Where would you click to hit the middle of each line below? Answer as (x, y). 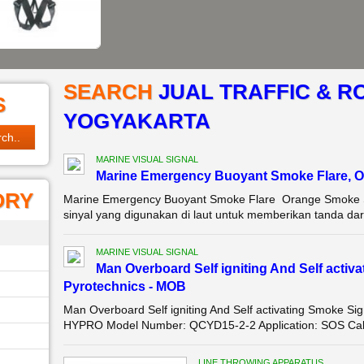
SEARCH (110, 92)
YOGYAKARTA (136, 121)
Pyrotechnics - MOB (124, 286)
